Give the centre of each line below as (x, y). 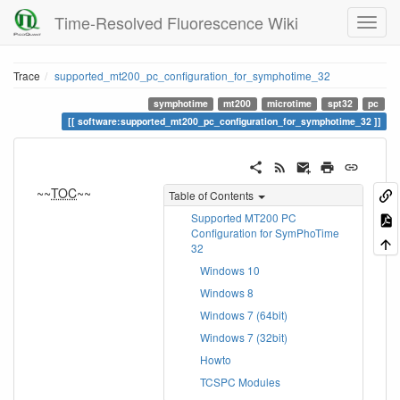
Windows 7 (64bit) (244, 314)
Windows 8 (227, 292)
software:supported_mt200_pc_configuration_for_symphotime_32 (224, 121)
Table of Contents (211, 195)
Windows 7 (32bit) (244, 337)
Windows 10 (230, 270)
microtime (290, 103)
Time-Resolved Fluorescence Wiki (177, 22)
